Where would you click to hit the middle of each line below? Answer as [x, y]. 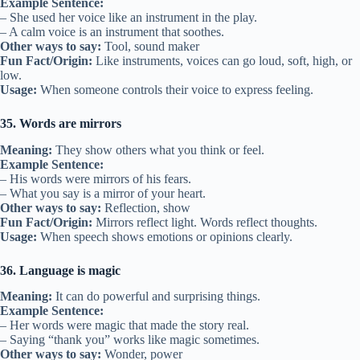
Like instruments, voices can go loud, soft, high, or [222, 60]
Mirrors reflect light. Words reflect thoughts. [205, 222]
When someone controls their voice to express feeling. [175, 89]
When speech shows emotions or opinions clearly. [165, 236]
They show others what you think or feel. [158, 149]
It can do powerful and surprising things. [156, 297]
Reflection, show [146, 207]
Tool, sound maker [150, 46]
